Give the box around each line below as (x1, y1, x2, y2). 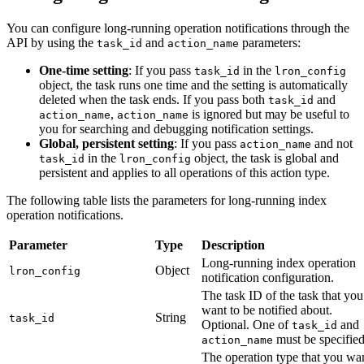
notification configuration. (201, 271, 334, 285)
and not (311, 136, 353, 151)
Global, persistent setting (39, 136, 174, 151)
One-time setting (39, 63, 128, 78)
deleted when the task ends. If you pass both (39, 93, 268, 107)
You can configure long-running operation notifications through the (6, 21, 349, 36)
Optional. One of (201, 318, 292, 332)
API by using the (6, 36, 97, 50)
